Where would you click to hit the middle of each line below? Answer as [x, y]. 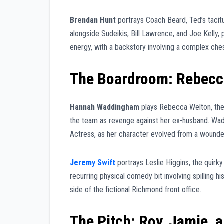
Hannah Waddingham [105, 107]
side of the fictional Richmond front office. [136, 190]
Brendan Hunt [93, 20]
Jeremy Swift [93, 163]
